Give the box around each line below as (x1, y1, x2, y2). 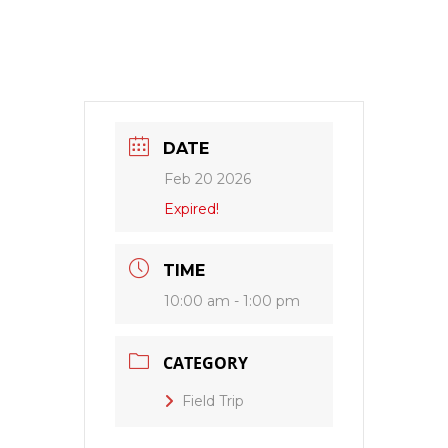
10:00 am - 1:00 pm (164, 291, 300, 310)
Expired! (164, 199, 219, 218)
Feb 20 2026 (164, 169, 251, 188)
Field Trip (182, 391, 244, 410)
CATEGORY (163, 351, 248, 374)
